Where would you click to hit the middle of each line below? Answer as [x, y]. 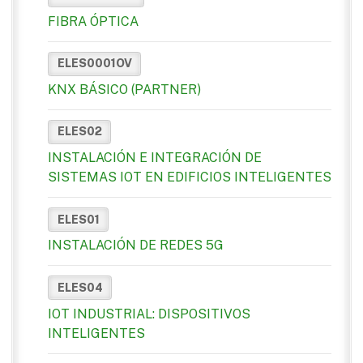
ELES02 [79, 132]
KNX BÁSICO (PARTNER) [124, 89]
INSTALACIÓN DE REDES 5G [136, 246]
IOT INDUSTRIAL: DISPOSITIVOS [149, 314]
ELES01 [78, 219]
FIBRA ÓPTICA [93, 21]
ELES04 [80, 287]
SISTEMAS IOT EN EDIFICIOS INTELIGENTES [190, 177]
